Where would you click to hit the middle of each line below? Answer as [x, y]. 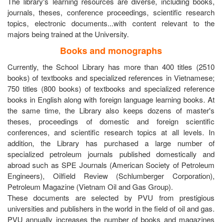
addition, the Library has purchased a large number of [111, 143]
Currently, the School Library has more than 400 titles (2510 [111, 67]
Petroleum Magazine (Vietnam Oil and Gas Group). [90, 187]
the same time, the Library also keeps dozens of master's [111, 111]
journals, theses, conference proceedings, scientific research [111, 12]
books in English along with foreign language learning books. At [111, 100]
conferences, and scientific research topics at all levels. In [111, 132]
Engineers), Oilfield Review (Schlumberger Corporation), [111, 176]
